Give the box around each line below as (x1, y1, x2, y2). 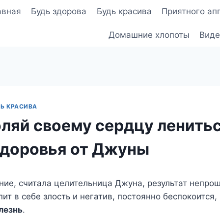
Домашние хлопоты (108, 29, 190, 40)
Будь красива (96, 6, 152, 17)
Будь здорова (31, 6, 87, 17)
